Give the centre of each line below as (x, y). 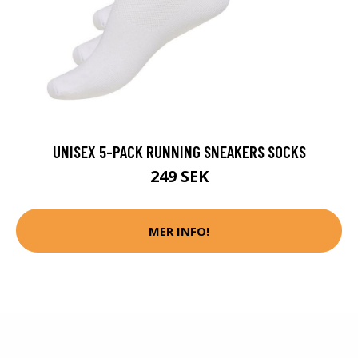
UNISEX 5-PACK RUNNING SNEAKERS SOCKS (179, 152)
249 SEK (179, 177)
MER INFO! (179, 231)
